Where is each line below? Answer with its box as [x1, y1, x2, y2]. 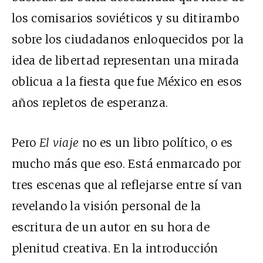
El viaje [39, 135, 79, 150]
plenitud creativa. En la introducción [12, 241, 218, 255]
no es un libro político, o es [79, 135, 233, 150]
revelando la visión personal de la [12, 198, 201, 213]
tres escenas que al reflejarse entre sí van [12, 177, 242, 192]
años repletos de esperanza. [12, 95, 168, 110]
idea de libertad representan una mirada [12, 53, 240, 68]
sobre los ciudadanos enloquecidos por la [12, 32, 244, 46]
